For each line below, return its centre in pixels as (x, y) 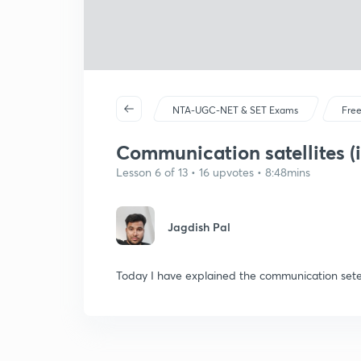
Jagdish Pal (199, 227)
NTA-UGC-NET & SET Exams (236, 110)
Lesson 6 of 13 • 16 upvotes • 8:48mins (213, 172)
